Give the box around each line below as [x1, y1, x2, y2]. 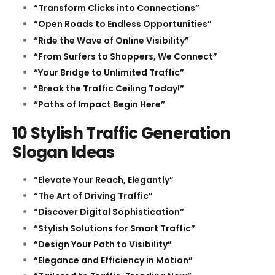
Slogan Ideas [12, 141, 115, 164]
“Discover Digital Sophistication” [34, 206, 184, 219]
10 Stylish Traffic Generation [12, 122, 231, 145]
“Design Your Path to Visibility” [34, 238, 172, 250]
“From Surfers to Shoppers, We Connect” [34, 50, 217, 63]
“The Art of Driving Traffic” [34, 190, 153, 203]
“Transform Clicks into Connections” [34, 2, 199, 15]
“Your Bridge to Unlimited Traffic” [34, 66, 184, 79]
